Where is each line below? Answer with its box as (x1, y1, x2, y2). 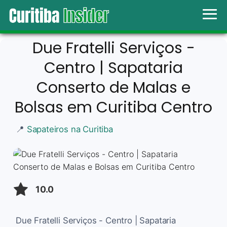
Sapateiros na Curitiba (26, 124, 113, 134)
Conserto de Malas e (36, 77, 191, 98)
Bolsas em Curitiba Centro (15, 96, 212, 118)
